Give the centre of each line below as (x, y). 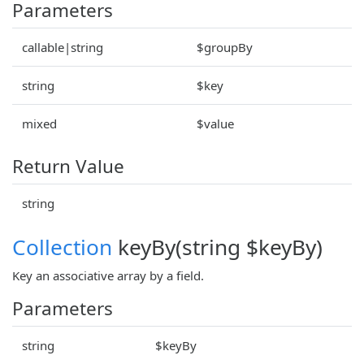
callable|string (63, 47)
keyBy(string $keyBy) (217, 247)
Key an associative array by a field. (108, 275)
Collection (62, 247)
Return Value (68, 166)
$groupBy (225, 47)
